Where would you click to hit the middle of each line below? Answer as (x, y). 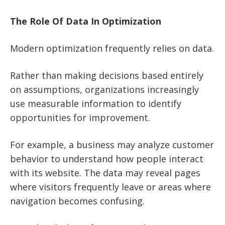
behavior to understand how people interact (107, 159)
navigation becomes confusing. (77, 201)
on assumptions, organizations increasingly (104, 90)
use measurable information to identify (96, 104)
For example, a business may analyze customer (112, 145)
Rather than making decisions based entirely (107, 76)
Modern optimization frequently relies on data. (112, 48)
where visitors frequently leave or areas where (110, 187)
